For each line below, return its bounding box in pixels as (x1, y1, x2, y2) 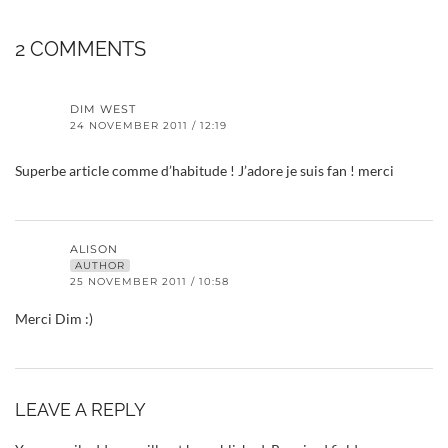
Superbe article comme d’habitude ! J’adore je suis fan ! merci (15, 161, 394, 179)
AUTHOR (75, 258, 125, 272)
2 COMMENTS (15, 36, 146, 61)
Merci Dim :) (15, 309, 93, 327)
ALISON (70, 241, 118, 256)
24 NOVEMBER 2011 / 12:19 (70, 118, 227, 132)
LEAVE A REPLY (15, 398, 146, 420)
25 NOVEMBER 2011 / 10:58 (70, 274, 229, 288)
